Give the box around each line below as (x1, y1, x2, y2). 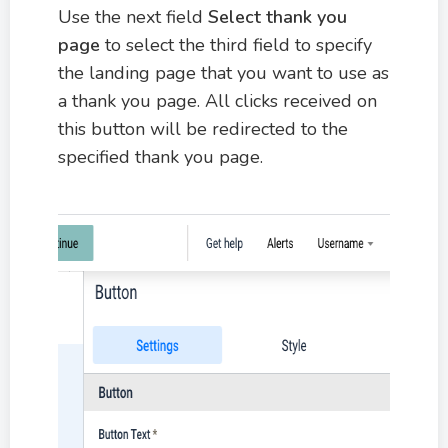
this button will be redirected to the (58, 116, 348, 141)
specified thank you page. (58, 144, 263, 169)
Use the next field (58, 4, 208, 29)
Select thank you (208, 4, 347, 29)
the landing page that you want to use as (58, 60, 389, 85)
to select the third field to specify (105, 32, 372, 57)
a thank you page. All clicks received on (58, 88, 377, 113)
